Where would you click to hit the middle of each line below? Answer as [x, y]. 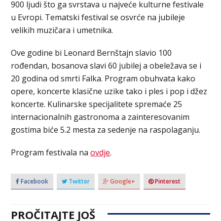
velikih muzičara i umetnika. [62, 30]
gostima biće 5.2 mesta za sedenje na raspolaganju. [106, 130]
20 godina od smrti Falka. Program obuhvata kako [103, 79]
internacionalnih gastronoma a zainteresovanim [100, 117]
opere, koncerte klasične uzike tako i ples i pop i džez [109, 92]
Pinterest [167, 182]
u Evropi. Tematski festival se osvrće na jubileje [98, 18]
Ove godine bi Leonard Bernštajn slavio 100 [92, 53]
